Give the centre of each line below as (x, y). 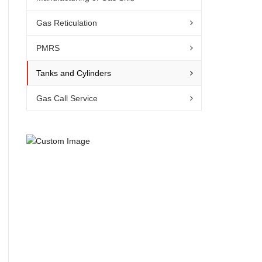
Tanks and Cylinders (74, 73)
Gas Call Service (67, 98)
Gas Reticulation (67, 23)
